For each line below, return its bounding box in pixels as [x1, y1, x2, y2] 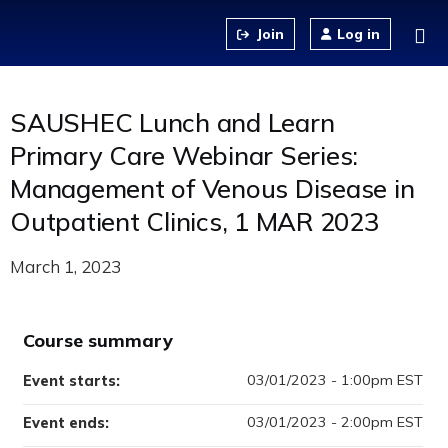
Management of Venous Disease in [10, 172, 415, 204]
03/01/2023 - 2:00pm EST [247, 413, 423, 431]
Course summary [23, 329, 173, 352]
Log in [337, 25, 380, 43]
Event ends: [23, 414, 113, 432]
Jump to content [165, 2, 283, 22]
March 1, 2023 [10, 256, 121, 277]
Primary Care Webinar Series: [10, 139, 358, 171]
